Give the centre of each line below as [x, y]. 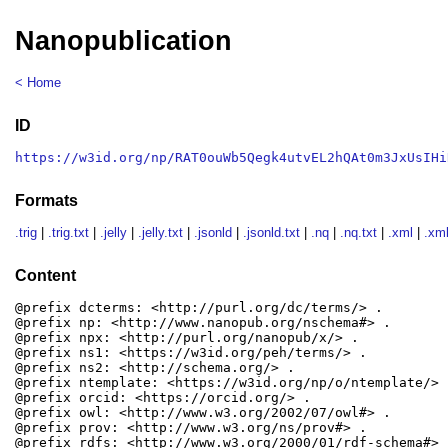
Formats [47, 200]
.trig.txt [69, 233]
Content [46, 275]
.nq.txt [359, 233]
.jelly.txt [161, 233]
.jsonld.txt [272, 233]
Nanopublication [124, 41]
